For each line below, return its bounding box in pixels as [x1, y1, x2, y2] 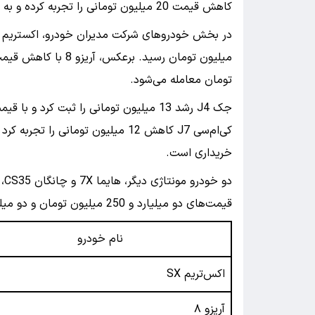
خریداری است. [166, 145, 232, 162]
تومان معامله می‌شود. [130, 72, 232, 89]
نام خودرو [77, 231, 123, 248]
